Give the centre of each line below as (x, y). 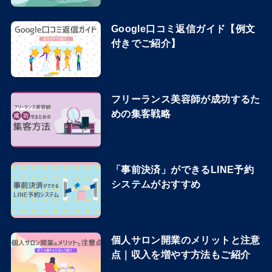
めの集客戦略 (141, 114)
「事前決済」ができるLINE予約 (182, 170)
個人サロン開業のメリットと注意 (185, 240)
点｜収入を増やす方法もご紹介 (181, 255)
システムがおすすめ (156, 184)
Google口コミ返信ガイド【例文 (183, 29)
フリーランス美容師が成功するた (185, 99)
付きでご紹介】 (146, 43)
